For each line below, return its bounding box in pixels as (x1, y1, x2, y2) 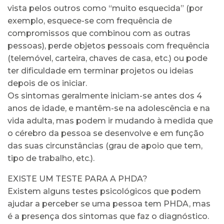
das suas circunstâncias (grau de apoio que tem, (7, 140, 202, 150)
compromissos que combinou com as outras (7, 28, 190, 38)
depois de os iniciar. (7, 78, 87, 88)
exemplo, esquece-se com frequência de (7, 15, 172, 25)
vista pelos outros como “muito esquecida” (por (7, 3, 203, 13)
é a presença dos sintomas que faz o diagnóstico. (7, 211, 209, 221)
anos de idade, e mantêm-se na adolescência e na (7, 103, 210, 113)
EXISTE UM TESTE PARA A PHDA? (7, 173, 147, 183)
